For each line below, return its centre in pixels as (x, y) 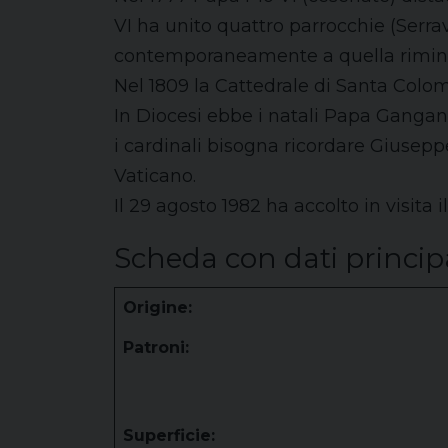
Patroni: (156, 347)
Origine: (157, 307)
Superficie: (169, 435)
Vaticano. (155, 176)
